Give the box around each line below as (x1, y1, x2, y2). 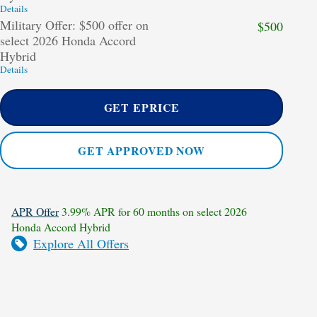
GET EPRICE (103, 99, 180, 116)
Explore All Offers (33, 234, 129, 252)
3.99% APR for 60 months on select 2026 (59, 203, 247, 219)
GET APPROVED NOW (77, 142, 206, 158)
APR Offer (11, 203, 59, 219)
